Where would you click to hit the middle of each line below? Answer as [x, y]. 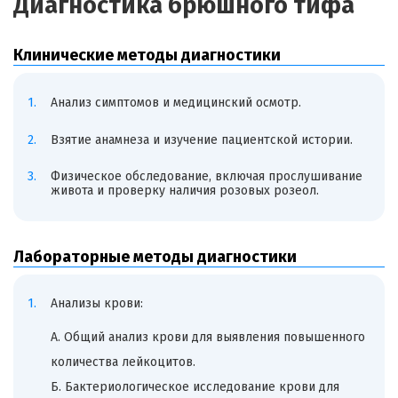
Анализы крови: [96, 304]
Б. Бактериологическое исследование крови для [195, 387]
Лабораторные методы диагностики [155, 256]
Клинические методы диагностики [147, 56]
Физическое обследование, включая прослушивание [206, 177]
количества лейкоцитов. [123, 362]
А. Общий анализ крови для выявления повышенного [207, 338]
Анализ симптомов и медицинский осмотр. [175, 102]
